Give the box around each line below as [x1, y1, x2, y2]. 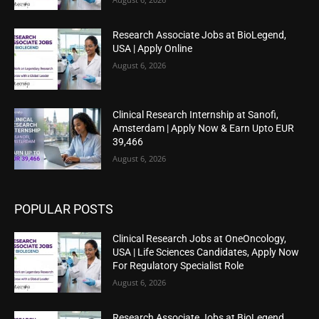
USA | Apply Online [113, 43, 193, 55]
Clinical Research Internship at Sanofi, [113, 108, 279, 120]
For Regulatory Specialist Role [113, 259, 244, 271]
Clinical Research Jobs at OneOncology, [113, 232, 287, 244]
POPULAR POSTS [14, 201, 113, 216]
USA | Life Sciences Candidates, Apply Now [113, 246, 300, 258]
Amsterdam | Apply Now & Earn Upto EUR [113, 122, 295, 134]
